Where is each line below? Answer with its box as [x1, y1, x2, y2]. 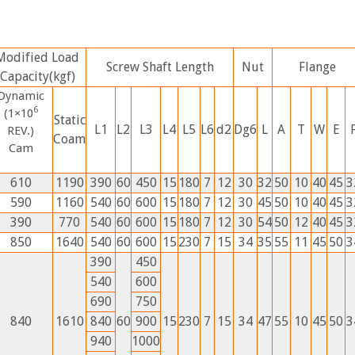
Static [53, 112, 86, 128]
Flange [298, 59, 336, 74]
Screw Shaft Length [105, 59, 214, 74]
